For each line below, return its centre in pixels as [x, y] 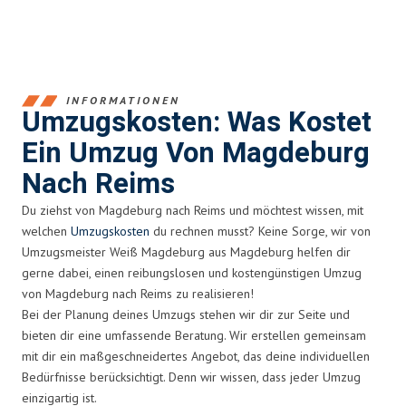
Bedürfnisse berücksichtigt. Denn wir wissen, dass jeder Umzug [191, 377]
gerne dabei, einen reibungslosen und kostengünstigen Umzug [192, 272]
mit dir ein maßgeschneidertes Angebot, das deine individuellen [196, 356]
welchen [46, 231]
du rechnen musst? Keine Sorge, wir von [260, 231]
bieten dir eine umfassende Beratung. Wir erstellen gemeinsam [194, 335]
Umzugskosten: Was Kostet [197, 122]
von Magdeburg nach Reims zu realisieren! [138, 293]
